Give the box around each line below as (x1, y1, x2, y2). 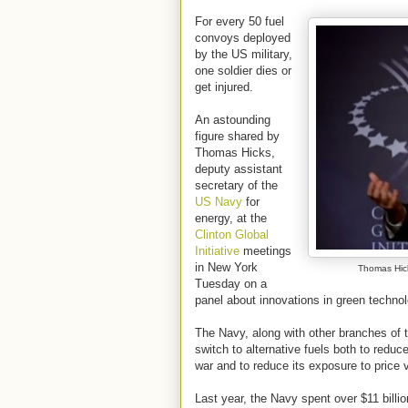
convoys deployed (195, 31, 291, 45)
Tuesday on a (195, 277, 267, 291)
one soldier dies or (195, 64, 291, 77)
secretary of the (195, 178, 278, 192)
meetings (240, 244, 291, 258)
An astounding (195, 113, 270, 127)
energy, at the (195, 211, 267, 225)
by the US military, (195, 47, 292, 61)
